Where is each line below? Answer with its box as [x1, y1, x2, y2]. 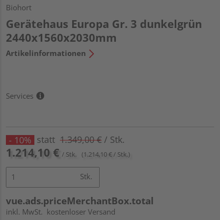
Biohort [6, 2, 31, 12]
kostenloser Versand [47, 206, 115, 217]
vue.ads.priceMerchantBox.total [6, 194, 154, 207]
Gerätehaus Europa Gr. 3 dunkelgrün [6, 16, 202, 31]
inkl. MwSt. [6, 206, 47, 217]
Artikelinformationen [6, 48, 86, 58]
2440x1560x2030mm [6, 29, 117, 45]
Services [6, 90, 33, 101]
